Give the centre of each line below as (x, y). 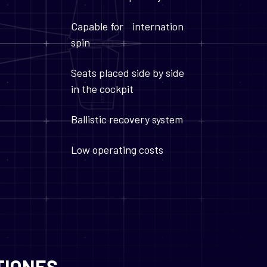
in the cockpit (102, 89)
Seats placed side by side (132, 73)
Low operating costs (117, 150)
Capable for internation (127, 26)
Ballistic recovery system (127, 119)
